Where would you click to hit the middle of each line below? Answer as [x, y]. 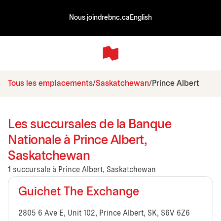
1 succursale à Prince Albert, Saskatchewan [82, 170]
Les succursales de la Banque [90, 125]
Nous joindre [89, 18]
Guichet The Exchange [79, 192]
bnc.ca [119, 18]
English [141, 18]
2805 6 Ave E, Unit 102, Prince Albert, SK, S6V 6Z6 [104, 213]
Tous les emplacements [50, 83]
